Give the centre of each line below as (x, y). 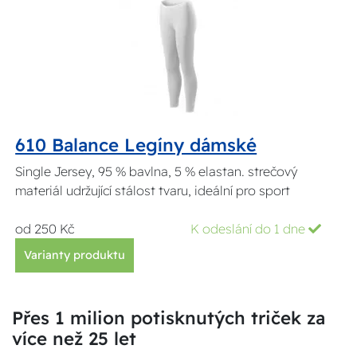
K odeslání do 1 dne (249, 228)
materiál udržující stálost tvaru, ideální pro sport (153, 190)
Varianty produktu (75, 255)
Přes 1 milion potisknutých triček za (169, 318)
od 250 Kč (45, 228)
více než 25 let (74, 338)
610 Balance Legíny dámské (136, 145)
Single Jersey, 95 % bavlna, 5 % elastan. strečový (157, 171)
